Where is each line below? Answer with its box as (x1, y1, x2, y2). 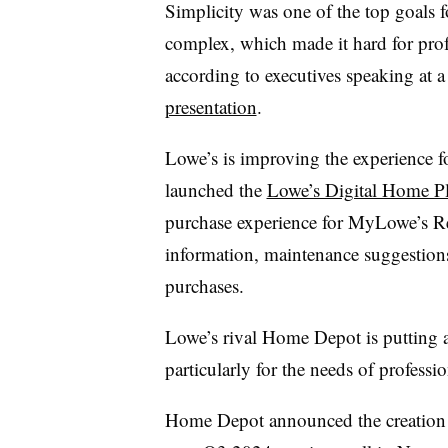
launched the (164, 176, 267, 202)
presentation (164, 93, 257, 119)
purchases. (164, 272, 244, 298)
